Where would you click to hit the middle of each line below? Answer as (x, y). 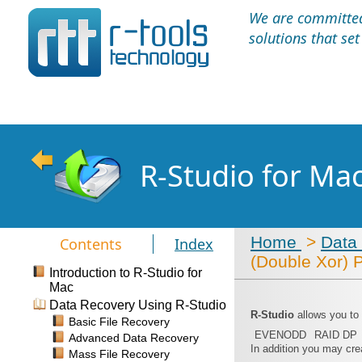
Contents (90, 244)
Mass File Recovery (119, 354)
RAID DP (336, 335)
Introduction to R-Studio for (126, 273)
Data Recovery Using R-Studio (138, 305)
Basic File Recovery (119, 322)
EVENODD (280, 335)
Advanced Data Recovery (134, 338)
